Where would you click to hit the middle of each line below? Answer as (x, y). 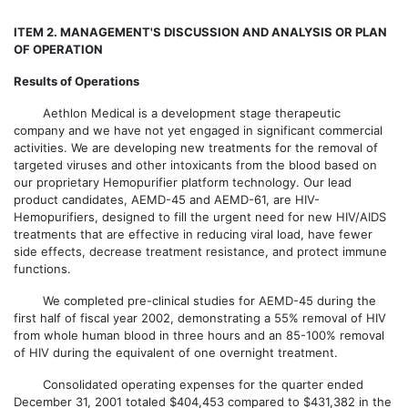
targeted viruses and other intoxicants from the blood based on (195, 165)
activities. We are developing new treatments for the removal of (196, 148)
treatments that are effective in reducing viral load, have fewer (193, 234)
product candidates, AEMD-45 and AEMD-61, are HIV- (167, 199)
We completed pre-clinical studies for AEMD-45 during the (195, 301)
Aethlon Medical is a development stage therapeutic (177, 113)
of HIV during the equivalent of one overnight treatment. (176, 352)
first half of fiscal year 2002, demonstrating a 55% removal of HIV (200, 318)
